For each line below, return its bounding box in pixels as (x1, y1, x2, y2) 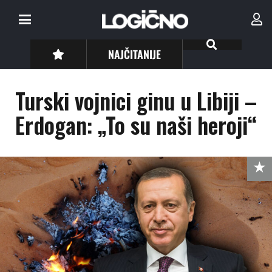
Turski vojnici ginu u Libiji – (15, 84, 257, 117)
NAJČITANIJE (108, 46, 161, 62)
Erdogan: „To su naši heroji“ (15, 108, 257, 141)
